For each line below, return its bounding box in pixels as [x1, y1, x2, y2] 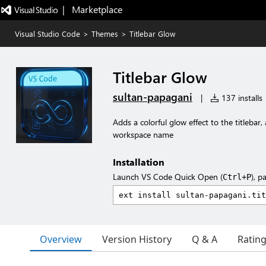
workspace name [113, 129, 173, 140]
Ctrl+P [223, 172, 251, 182]
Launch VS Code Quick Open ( [113, 171, 223, 182]
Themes [91, 28, 118, 39]
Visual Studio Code [15, 28, 80, 39]
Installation [113, 156, 164, 168]
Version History [102, 233, 172, 246]
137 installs [219, 92, 262, 103]
